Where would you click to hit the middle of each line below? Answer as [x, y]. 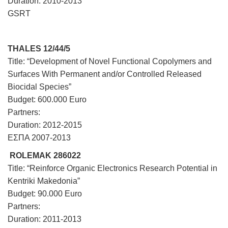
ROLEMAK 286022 [45, 155]
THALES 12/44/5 [39, 48]
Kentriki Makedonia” [44, 181]
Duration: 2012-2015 [45, 125]
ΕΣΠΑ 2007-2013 [39, 137]
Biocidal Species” [39, 87]
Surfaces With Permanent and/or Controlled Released [105, 74]
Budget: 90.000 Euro [45, 193]
